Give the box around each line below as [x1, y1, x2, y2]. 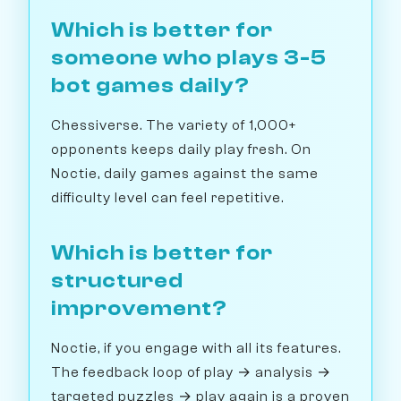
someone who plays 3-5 [51, 46, 327, 71]
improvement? [51, 296, 227, 321]
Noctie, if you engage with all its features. [51, 340, 341, 357]
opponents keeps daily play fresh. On [51, 141, 311, 158]
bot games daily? [51, 73, 250, 98]
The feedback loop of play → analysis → [51, 364, 331, 381]
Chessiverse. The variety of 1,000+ [51, 117, 296, 134]
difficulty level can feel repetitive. [51, 190, 284, 207]
